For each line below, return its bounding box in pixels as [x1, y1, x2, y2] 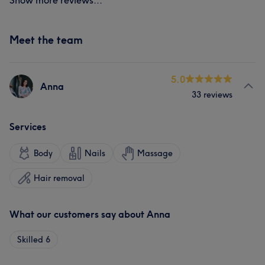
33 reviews [192, 89, 232, 100]
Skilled [17, 234, 43, 245]
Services [9, 121, 46, 132]
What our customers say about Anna [9, 208, 170, 220]
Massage [137, 148, 173, 159]
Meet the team [9, 33, 83, 47]
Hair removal [34, 173, 85, 183]
